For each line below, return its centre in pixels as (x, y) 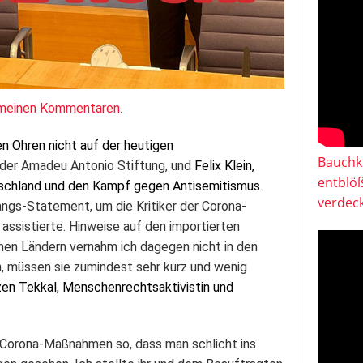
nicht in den (224, 246)
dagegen (165, 246)
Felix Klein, (224, 165)
